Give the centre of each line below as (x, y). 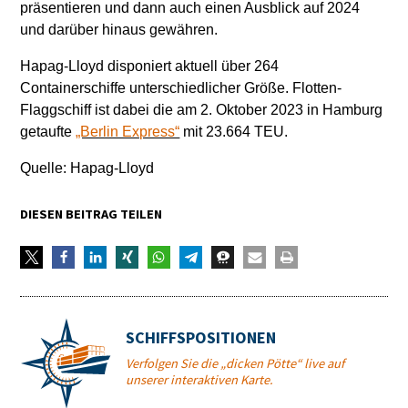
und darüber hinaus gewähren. (119, 30)
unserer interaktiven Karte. (199, 380)
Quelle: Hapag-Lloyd (87, 168)
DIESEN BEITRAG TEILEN (92, 214)
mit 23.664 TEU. (234, 132)
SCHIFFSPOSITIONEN (200, 338)
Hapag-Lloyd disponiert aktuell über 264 (150, 66)
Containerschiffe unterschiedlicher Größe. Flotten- (181, 88)
